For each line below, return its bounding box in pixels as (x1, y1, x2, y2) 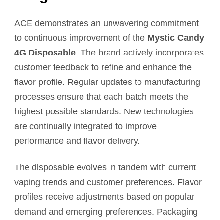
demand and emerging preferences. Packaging (14, 206, 198, 217)
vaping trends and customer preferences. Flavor (14, 177, 202, 187)
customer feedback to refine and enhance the (14, 62, 192, 72)
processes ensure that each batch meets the (14, 91, 188, 102)
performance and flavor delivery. (14, 136, 140, 146)
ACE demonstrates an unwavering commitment (14, 18, 199, 28)
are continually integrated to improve (14, 121, 157, 131)
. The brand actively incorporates (76, 47, 204, 57)
